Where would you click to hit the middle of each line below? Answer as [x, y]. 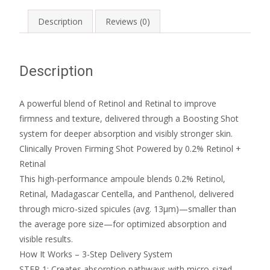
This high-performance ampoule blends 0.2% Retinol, [122, 178]
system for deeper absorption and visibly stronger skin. [126, 133]
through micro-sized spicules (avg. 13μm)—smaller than [128, 209]
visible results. [46, 239]
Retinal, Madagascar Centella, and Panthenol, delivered [127, 193]
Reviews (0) [128, 21]
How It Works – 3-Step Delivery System [96, 254]
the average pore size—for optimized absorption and [123, 224]
